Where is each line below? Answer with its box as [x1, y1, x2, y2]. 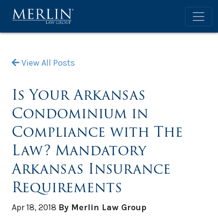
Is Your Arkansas [12, 84, 145, 106]
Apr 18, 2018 [12, 202, 58, 213]
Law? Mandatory [12, 139, 146, 162]
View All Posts [19, 57, 75, 69]
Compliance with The [12, 121, 183, 143]
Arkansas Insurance [12, 158, 171, 180]
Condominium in [12, 102, 148, 125]
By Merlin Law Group [58, 202, 146, 213]
